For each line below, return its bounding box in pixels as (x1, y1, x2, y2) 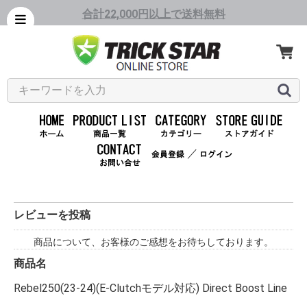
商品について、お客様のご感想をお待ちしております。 (34, 236, 273, 247)
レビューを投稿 (14, 208, 90, 221)
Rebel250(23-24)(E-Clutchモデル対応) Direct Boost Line (14, 281, 287, 295)
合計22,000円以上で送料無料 (82, 8, 225, 21)
